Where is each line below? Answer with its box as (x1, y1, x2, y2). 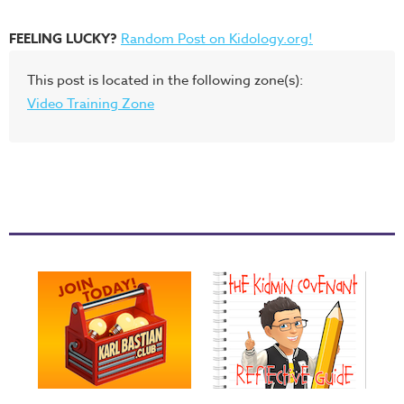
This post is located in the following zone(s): (27, 70, 303, 90)
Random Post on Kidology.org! (121, 29, 313, 49)
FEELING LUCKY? (9, 29, 117, 48)
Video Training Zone (27, 94, 154, 114)
